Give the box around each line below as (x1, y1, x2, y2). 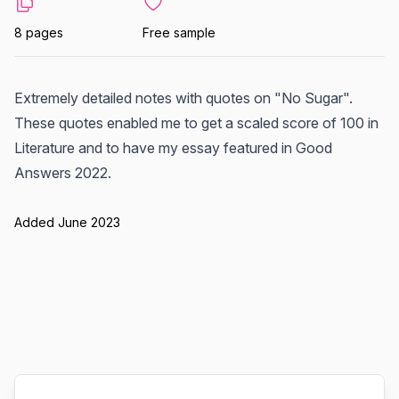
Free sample (142, 25, 216, 40)
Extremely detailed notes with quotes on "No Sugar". (14, 89, 353, 107)
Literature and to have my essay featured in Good (14, 139, 332, 157)
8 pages (14, 25, 63, 40)
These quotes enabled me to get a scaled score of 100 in (14, 114, 379, 132)
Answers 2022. (14, 164, 111, 182)
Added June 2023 (14, 215, 120, 230)
